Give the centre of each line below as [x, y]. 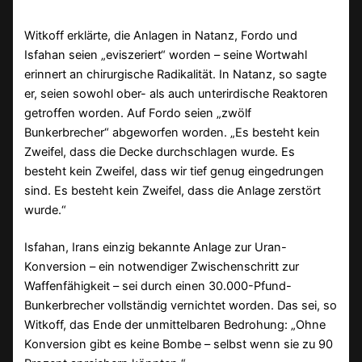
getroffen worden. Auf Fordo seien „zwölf [138, 113]
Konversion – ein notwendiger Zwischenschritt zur [162, 266]
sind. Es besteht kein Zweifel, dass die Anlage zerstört [173, 190]
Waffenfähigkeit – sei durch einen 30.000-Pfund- [158, 286]
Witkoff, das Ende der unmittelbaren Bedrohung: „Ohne [175, 324]
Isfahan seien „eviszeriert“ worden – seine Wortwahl [166, 55]
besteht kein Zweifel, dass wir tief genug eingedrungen [175, 171]
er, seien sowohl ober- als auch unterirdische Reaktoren [177, 93]
